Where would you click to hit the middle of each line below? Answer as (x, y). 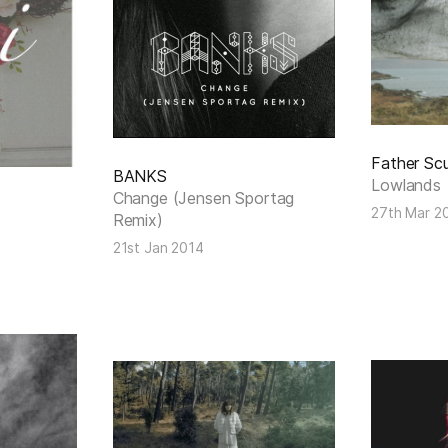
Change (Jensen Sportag (203, 198)
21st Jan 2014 (158, 248)
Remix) (137, 220)
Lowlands (406, 184)
